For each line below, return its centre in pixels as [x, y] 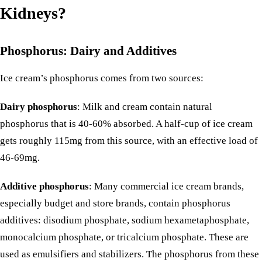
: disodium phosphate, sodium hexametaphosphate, [144, 220]
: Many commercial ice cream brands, [166, 187]
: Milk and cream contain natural [145, 107]
